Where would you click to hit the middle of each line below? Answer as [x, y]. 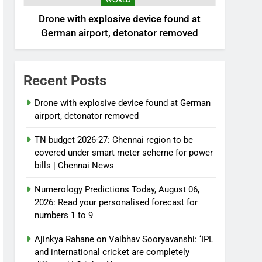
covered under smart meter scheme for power [124, 153]
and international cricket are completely [112, 252]
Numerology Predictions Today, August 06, [117, 190]
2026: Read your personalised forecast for [116, 203]
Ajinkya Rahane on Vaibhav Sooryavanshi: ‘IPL [124, 239]
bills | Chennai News [75, 166]
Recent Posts [65, 81]
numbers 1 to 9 [64, 216]
